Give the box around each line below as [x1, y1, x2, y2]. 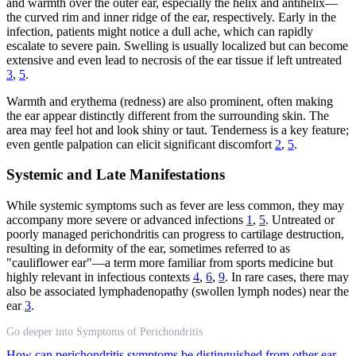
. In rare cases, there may [225, 270, 349, 284]
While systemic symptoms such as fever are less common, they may [6, 199, 344, 213]
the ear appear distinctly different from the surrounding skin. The [6, 108, 329, 122]
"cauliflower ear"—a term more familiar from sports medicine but [6, 256, 333, 270]
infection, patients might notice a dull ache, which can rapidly [6, 24, 313, 38]
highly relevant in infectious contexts [6, 270, 193, 284]
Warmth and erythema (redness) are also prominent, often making [6, 94, 333, 108]
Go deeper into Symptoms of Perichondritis [6, 326, 203, 339]
